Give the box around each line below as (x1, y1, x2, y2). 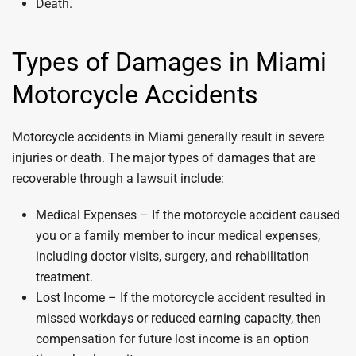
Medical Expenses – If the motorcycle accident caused (36, 207, 340, 222)
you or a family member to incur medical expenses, (36, 228, 320, 243)
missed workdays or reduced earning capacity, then (36, 311, 321, 326)
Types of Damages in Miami (12, 47, 327, 77)
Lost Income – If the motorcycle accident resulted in (36, 290, 326, 305)
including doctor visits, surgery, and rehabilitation (36, 249, 309, 264)
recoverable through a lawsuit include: (12, 171, 224, 186)
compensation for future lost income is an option (36, 331, 309, 346)
